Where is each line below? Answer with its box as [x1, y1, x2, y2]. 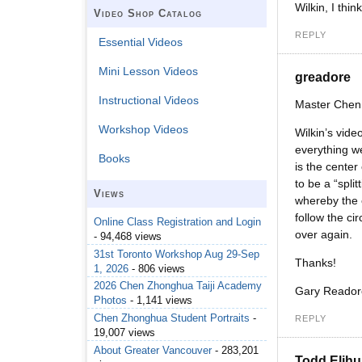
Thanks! [295, 256, 336, 270]
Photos [94, 294, 127, 307]
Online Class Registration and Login [94, 216, 261, 229]
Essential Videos [99, 36, 183, 49]
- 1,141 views [127, 294, 192, 307]
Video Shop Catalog [94, 7, 202, 20]
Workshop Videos [99, 123, 189, 137]
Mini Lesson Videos [99, 65, 199, 78]
